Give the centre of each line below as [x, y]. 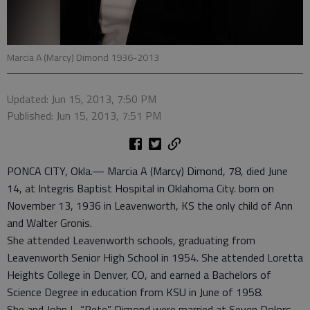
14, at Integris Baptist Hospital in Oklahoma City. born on [140, 188]
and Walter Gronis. [49, 223]
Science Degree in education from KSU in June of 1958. [135, 292]
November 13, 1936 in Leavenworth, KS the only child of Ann [150, 206]
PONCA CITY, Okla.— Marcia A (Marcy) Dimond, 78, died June [147, 171]
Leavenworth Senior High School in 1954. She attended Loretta [155, 257]
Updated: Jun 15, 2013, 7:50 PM [82, 99]
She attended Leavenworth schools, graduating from [131, 240]
